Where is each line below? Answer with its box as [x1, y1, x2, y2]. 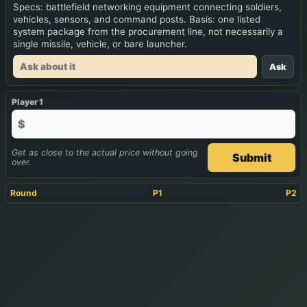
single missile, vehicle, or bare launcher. [13, 38, 187, 50]
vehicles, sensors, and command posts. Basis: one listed [13, 14, 260, 25]
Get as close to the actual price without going [12, 147, 198, 158]
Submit [232, 151, 271, 165]
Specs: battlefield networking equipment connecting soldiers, [13, 1, 282, 13]
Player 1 [12, 97, 43, 108]
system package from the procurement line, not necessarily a [13, 26, 283, 38]
